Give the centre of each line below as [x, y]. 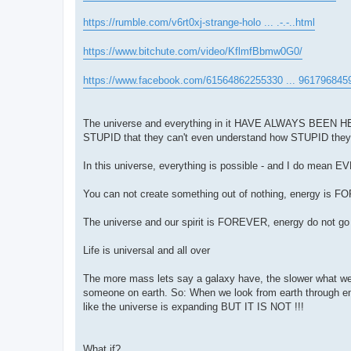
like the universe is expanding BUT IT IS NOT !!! [194, 306]
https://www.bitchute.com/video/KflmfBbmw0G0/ [193, 51]
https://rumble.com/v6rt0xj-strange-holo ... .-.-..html [199, 22]
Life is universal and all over [147, 250]
